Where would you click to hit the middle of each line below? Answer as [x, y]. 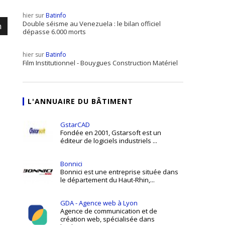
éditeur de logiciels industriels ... [109, 141]
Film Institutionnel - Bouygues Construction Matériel [100, 63]
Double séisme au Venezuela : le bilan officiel [92, 24]
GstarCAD [75, 125]
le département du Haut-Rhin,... [107, 180]
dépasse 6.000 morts [54, 32]
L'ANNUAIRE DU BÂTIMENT [80, 101]
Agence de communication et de [109, 211]
